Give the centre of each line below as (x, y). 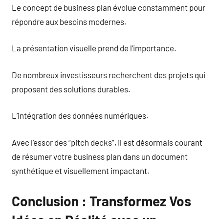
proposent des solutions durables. (71, 89)
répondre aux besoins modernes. (69, 21)
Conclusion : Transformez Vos (101, 201)
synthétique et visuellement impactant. (81, 170)
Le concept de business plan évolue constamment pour (109, 7)
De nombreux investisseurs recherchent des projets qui (109, 75)
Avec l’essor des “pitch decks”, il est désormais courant (107, 142)
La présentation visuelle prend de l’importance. (94, 48)
